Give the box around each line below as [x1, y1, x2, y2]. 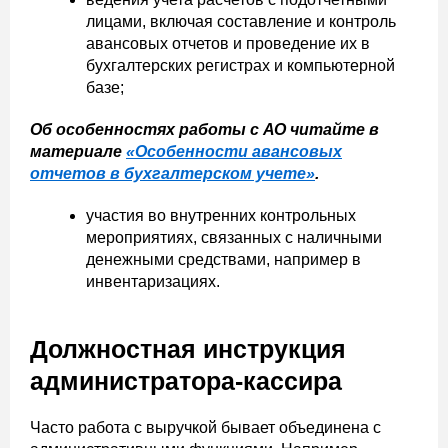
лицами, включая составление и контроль [86, 12, 396, 30]
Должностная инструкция [30, 334, 346, 363]
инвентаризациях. [86, 272, 220, 290]
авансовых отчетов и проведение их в [86, 34, 370, 52]
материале [30, 142, 126, 160]
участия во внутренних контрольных [86, 206, 356, 224]
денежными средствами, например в [86, 250, 361, 268]
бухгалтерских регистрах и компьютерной [86, 56, 395, 74]
